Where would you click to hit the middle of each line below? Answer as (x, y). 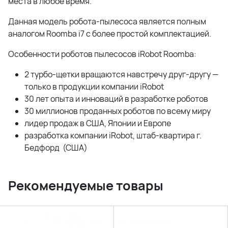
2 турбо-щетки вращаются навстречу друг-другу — (121, 74)
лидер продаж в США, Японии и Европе (98, 123)
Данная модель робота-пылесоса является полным (107, 21)
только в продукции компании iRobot (94, 87)
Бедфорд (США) (56, 148)
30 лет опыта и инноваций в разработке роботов (116, 99)
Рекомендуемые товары (86, 186)
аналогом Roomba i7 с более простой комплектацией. (110, 34)
